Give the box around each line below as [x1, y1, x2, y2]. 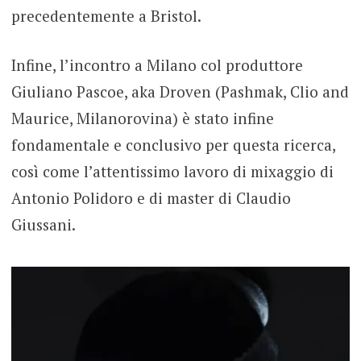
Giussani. [10, 214, 76, 235]
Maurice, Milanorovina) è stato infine [10, 108, 274, 129]
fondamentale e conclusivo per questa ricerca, [10, 135, 335, 156]
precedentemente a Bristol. [10, 5, 201, 26]
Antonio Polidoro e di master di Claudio [10, 188, 291, 209]
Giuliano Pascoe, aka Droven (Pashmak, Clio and [10, 81, 349, 102]
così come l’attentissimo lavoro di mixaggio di [10, 161, 334, 182]
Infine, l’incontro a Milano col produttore [10, 55, 303, 76]
